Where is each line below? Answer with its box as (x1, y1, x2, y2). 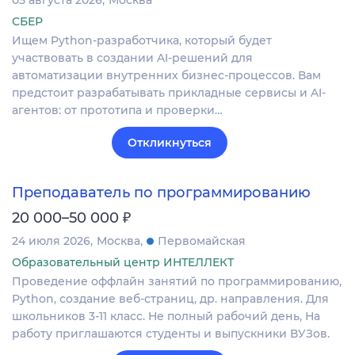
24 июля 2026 (12, 234, 90, 249)
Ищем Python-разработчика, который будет (12, 33, 272, 48)
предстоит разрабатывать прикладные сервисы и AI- (12, 86, 326, 101)
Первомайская (158, 234, 246, 249)
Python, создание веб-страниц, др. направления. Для (12, 292, 329, 307)
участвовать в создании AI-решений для (12, 51, 253, 66)
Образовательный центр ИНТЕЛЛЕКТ (12, 255, 234, 270)
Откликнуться (128, 136, 212, 151)
